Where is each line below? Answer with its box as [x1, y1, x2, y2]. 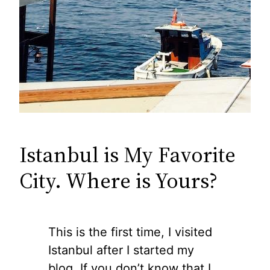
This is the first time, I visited [48, 224, 212, 239]
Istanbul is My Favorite [19, 139, 236, 170]
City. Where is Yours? [19, 165, 218, 196]
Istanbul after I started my [48, 242, 194, 257]
